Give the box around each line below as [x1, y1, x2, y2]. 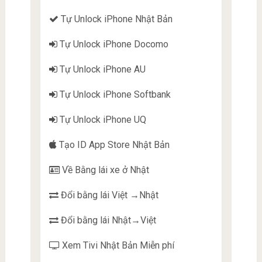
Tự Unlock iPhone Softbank [57, 88, 171, 100]
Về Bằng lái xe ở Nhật [59, 164, 149, 175]
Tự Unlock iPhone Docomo [57, 38, 168, 50]
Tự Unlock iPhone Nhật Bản [58, 13, 173, 25]
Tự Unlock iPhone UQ [57, 113, 146, 125]
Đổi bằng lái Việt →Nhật [58, 189, 158, 201]
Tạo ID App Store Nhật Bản [56, 139, 170, 150]
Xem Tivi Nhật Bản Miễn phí [59, 239, 174, 251]
